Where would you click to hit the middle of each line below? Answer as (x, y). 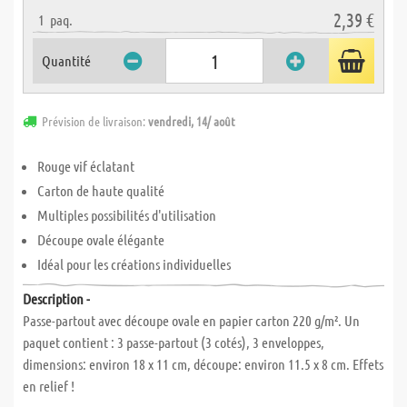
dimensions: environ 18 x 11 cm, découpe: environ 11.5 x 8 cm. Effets (203, 364)
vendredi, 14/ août (192, 121)
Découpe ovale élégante (101, 239)
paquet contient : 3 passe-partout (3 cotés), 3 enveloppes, (174, 342)
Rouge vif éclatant (86, 166)
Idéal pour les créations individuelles (134, 264)
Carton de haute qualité (101, 190)
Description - (56, 298)
